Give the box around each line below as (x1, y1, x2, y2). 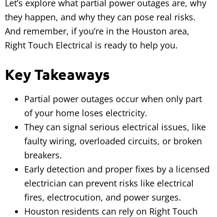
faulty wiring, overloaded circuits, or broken (24, 135, 202, 147)
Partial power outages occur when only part (24, 93, 202, 105)
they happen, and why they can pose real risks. (5, 11, 196, 23)
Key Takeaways (5, 65, 110, 83)
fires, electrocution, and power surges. (24, 191, 181, 203)
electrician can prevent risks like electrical (24, 177, 194, 189)
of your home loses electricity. (24, 107, 147, 119)
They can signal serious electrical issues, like (24, 121, 206, 133)
